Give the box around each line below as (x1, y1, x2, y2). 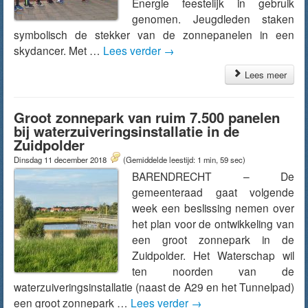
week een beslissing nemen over (132, 200, 294, 215)
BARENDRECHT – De (132, 168, 294, 184)
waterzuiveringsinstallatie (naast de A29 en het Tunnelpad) (14, 279, 294, 294)
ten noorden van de (132, 263, 294, 278)
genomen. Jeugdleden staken (132, 11, 294, 26)
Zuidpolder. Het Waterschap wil (132, 247, 294, 263)
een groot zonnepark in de (132, 232, 294, 247)
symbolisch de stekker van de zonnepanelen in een (14, 27, 294, 42)
